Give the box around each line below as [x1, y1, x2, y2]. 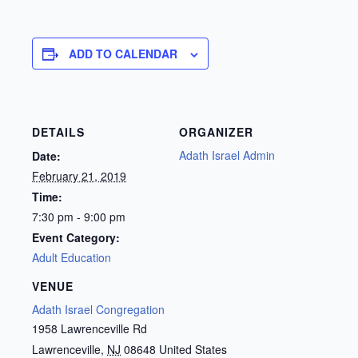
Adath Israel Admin [179, 146, 275, 163]
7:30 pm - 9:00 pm [32, 208, 125, 225]
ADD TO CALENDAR [69, 46, 177, 62]
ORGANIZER [179, 123, 253, 140]
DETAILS [32, 123, 85, 140]
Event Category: [32, 229, 120, 245]
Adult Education [32, 249, 111, 265]
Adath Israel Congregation [32, 301, 165, 318]
